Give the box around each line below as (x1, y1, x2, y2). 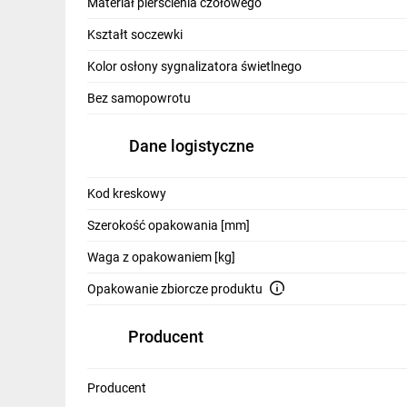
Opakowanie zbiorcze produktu (87, 282, 263, 296)
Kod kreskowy (87, 186, 166, 201)
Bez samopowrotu (87, 91, 191, 105)
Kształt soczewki (87, 27, 183, 42)
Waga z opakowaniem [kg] (87, 250, 235, 264)
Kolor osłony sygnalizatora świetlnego (87, 59, 302, 74)
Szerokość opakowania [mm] (87, 218, 250, 233)
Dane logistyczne (129, 136, 254, 155)
